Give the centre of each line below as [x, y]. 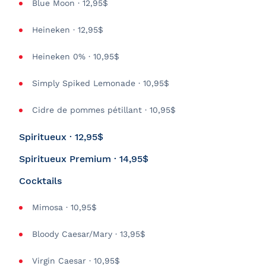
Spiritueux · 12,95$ [61, 137]
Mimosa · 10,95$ [64, 207]
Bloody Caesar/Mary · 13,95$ [89, 234]
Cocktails [40, 181]
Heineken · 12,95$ [68, 30]
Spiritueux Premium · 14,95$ [84, 159]
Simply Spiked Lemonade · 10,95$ [101, 83]
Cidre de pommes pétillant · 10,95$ [104, 110]
